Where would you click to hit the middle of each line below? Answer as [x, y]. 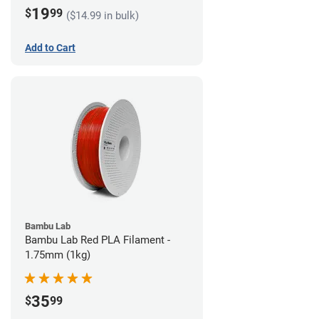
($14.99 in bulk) [103, 16]
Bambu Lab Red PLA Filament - [98, 240]
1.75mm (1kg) [58, 255]
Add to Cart [50, 47]
